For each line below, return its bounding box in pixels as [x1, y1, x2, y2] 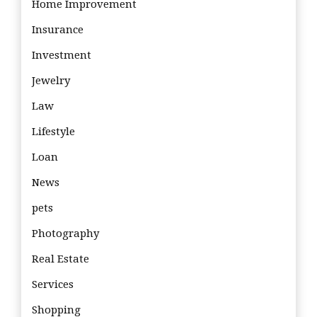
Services [32, 278, 74, 292]
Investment [32, 49, 91, 62]
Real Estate [32, 253, 89, 266]
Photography [32, 227, 99, 241]
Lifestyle [32, 125, 75, 139]
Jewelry [32, 74, 70, 88]
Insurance [32, 23, 83, 37]
